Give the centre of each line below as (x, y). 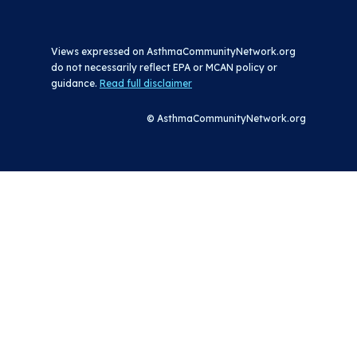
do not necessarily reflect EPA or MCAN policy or (164, 67)
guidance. (75, 83)
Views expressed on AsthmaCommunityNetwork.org (173, 51)
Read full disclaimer (146, 83)
